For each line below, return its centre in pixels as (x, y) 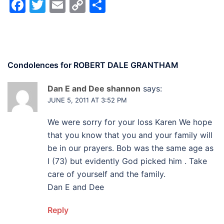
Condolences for (40, 65)
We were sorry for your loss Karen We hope (130, 122)
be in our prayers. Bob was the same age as (130, 148)
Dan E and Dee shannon (94, 88)
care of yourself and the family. (106, 174)
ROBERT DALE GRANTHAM (126, 65)
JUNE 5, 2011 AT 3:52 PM (87, 100)
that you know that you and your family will (130, 135)
